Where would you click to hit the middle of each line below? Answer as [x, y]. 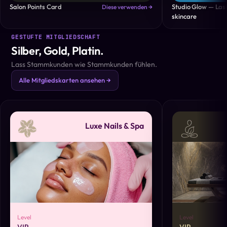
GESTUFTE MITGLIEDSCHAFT [56, 37]
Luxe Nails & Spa [115, 126]
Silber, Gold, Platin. [57, 51]
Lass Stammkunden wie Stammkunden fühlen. [84, 64]
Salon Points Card [36, 7]
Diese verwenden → [127, 7]
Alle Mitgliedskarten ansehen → [65, 80]
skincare [184, 16]
